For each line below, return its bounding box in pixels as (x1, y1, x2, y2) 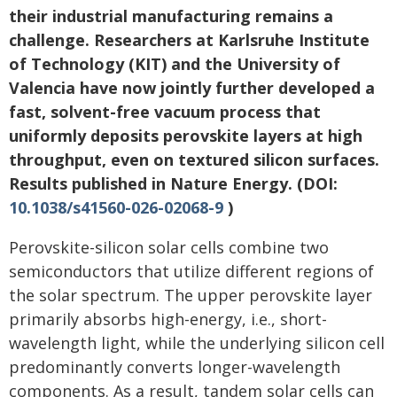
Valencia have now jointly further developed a (9, 76, 375, 98)
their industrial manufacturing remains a (9, 4, 333, 27)
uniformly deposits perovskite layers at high (9, 124, 362, 146)
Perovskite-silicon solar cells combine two (9, 236, 329, 258)
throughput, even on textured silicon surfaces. (9, 148, 379, 170)
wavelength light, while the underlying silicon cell (9, 331, 385, 354)
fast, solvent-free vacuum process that (9, 100, 321, 122)
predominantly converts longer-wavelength (9, 355, 340, 378)
